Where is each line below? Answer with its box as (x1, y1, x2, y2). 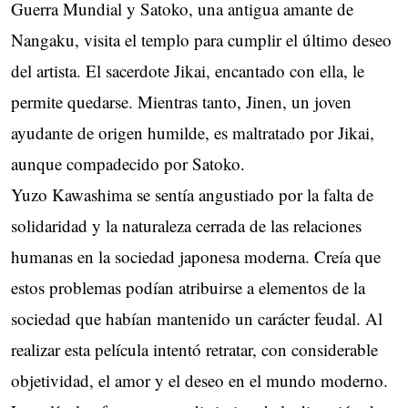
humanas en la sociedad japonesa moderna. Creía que (11, 244, 381, 268)
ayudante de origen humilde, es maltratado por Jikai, (11, 120, 374, 144)
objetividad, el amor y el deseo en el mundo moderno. (11, 368, 388, 392)
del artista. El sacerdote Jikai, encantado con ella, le (11, 58, 364, 82)
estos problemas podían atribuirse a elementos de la (11, 275, 365, 299)
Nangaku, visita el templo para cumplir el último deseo (11, 27, 392, 51)
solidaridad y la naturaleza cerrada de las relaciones (11, 213, 362, 237)
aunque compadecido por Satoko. (11, 151, 245, 175)
